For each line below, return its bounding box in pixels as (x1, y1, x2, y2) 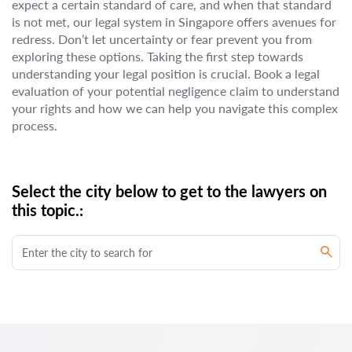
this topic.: (12, 200, 83, 219)
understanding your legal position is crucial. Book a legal (12, 66, 320, 81)
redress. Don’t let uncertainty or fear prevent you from (12, 31, 312, 46)
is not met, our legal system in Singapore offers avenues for (12, 14, 336, 29)
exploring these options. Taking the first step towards (12, 49, 303, 64)
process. (12, 118, 57, 133)
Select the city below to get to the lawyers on (12, 181, 327, 200)
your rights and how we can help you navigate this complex (12, 101, 338, 115)
